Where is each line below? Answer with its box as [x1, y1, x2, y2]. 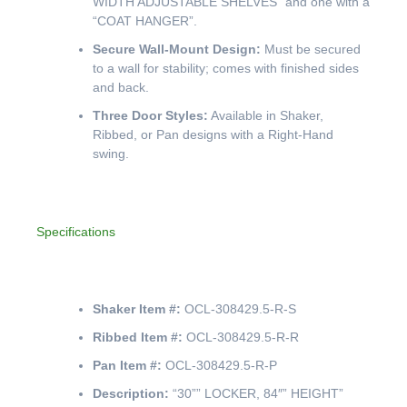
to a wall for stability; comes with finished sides [93, 61, 359, 76]
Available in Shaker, [208, 108, 323, 124]
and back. [93, 80, 149, 95]
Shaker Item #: [93, 302, 181, 317]
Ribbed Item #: [93, 330, 183, 345]
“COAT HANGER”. [93, 14, 197, 29]
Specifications [36, 223, 115, 239]
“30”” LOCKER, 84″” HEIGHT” [169, 386, 343, 402]
